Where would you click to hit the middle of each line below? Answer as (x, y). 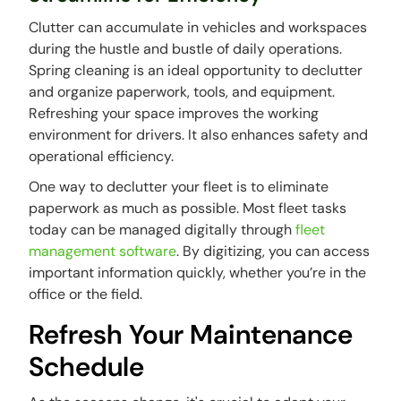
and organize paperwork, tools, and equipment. (182, 92)
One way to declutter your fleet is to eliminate (179, 187)
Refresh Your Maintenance (191, 335)
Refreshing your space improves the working (174, 114)
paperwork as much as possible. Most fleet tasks (188, 209)
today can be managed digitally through (162, 230)
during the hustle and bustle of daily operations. (186, 49)
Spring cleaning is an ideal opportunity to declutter (196, 71)
